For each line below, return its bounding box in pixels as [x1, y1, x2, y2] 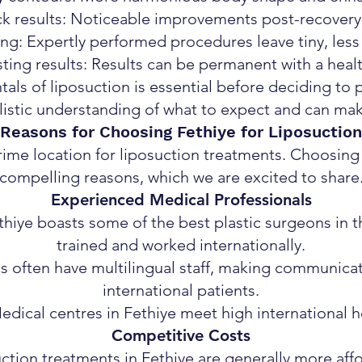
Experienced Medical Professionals [50, 190, 312, 209]
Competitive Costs [112, 326, 250, 345]
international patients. [103, 280, 259, 300]
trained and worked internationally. [57, 235, 305, 255]
